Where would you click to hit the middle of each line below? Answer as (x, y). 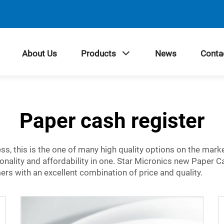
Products (98, 53)
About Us (39, 53)
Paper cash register (112, 121)
